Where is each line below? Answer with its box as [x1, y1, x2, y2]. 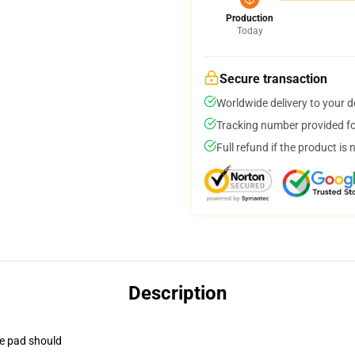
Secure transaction [219, 71, 327, 86]
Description [128, 282, 227, 304]
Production [226, 13, 273, 24]
